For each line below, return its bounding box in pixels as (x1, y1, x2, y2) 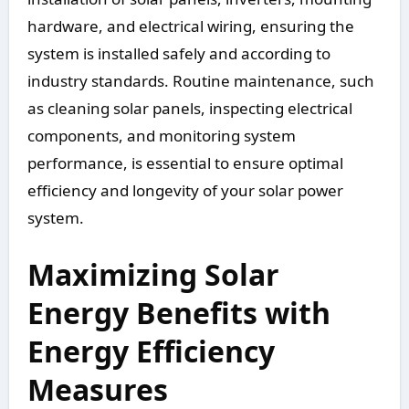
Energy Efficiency (26, 331, 275, 372)
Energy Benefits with (26, 293, 330, 333)
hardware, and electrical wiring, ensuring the (26, 16, 354, 37)
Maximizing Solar (26, 255, 279, 295)
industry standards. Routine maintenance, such (26, 70, 374, 92)
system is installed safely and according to (26, 43, 330, 65)
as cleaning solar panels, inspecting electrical (26, 98, 352, 120)
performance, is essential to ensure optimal (26, 152, 343, 174)
